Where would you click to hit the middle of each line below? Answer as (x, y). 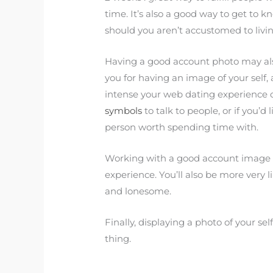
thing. (118, 239)
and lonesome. (138, 191)
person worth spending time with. (182, 127)
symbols (124, 111)
